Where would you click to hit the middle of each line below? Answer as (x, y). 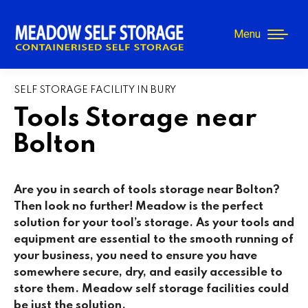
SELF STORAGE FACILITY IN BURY (95, 90)
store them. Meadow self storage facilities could (151, 289)
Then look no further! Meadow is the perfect (139, 206)
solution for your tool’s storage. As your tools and (154, 223)
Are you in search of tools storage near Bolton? (147, 190)
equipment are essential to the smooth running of (154, 239)
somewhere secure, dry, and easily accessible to (148, 272)
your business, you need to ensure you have (135, 256)
